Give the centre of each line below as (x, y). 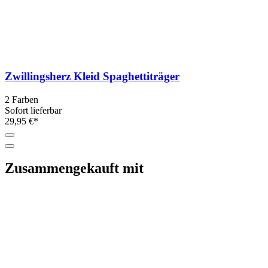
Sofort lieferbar (33, 110)
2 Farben (22, 99)
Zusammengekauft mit (74, 168)
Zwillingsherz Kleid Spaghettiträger (92, 77)
